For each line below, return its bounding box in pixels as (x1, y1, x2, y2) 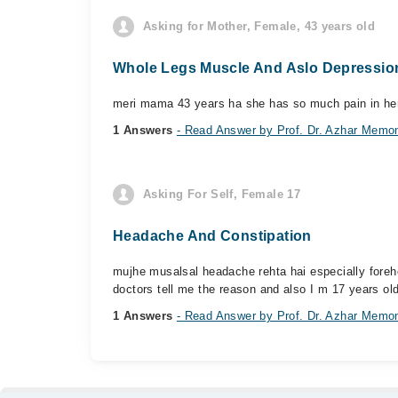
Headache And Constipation (113, 228, 312, 243)
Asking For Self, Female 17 (143, 187, 301, 201)
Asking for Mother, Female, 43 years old (143, 20, 376, 33)
